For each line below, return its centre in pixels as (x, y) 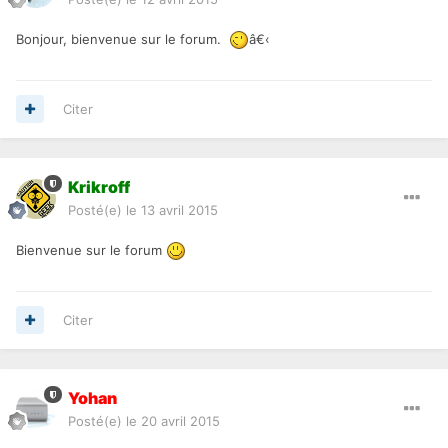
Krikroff (99, 186)
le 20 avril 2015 (173, 420)
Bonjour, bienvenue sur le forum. (122, 38)
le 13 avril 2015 (172, 209)
